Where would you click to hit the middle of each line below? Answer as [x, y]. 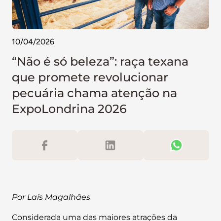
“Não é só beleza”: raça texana [100, 61]
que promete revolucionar [90, 77]
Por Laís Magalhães [51, 197]
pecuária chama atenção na [94, 93]
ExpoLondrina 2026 [69, 109]
